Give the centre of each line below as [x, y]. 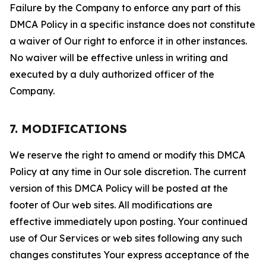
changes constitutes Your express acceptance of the [129, 255]
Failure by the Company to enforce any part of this [125, 8]
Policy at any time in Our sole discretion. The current [128, 172]
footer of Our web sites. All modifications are [111, 205]
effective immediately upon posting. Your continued [129, 221]
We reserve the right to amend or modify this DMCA [127, 155]
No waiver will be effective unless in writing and [119, 58]
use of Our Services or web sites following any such [126, 238]
